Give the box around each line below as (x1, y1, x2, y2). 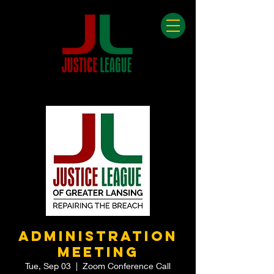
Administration (18, 228, 178, 245)
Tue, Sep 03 (25, 261, 71, 271)
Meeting (57, 243, 139, 261)
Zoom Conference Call (83, 261, 171, 271)
